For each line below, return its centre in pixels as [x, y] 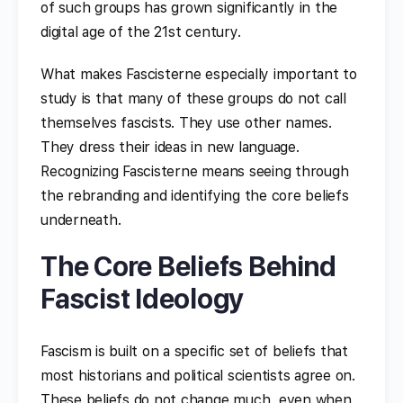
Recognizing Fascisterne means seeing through [195, 171]
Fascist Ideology [143, 298]
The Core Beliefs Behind [188, 266]
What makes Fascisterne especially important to [199, 74]
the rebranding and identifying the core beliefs [195, 195]
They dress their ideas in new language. [170, 147]
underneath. [81, 219]
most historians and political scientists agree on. [198, 375]
